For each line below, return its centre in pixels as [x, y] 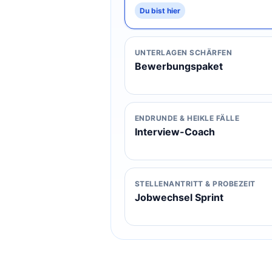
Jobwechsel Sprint [179, 197]
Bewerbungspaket [179, 66]
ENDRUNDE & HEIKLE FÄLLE [187, 118]
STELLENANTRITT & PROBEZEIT [195, 184]
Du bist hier [160, 11]
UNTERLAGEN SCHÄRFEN [184, 53]
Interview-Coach [175, 132]
